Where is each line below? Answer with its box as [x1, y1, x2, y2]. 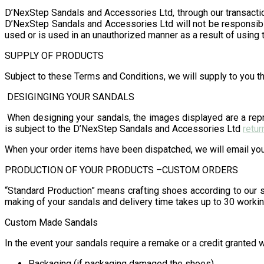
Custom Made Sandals [5, 216, 98, 228]
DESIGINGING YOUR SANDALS [5, 91, 134, 103]
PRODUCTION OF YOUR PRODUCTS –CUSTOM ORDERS [5, 164, 238, 176]
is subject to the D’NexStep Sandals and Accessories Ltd [5, 123, 243, 134]
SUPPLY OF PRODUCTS [5, 49, 104, 61]
